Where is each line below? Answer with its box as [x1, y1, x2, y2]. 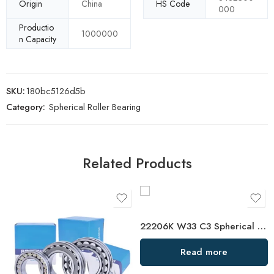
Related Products [82, 153, 192, 174]
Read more [180, 245, 228, 259]
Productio [19, 21, 54, 34]
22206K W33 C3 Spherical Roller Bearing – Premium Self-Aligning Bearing [257, 220, 266, 234]
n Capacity [19, 33, 56, 46]
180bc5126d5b [26, 84, 86, 98]
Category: [6, 100, 45, 114]
